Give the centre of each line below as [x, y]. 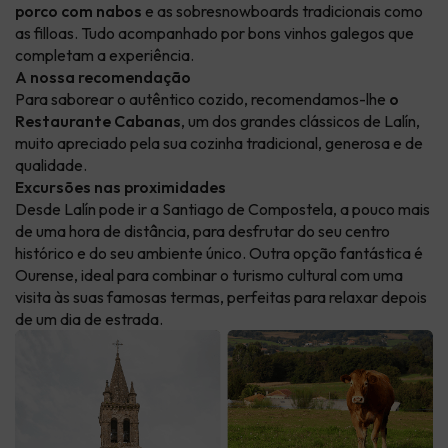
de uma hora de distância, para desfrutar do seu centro [202, 231]
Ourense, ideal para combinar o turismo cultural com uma [209, 275]
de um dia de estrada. [89, 319]
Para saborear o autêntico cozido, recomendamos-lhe [202, 99]
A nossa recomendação [103, 77]
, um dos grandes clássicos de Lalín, [300, 121]
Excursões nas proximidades [120, 187]
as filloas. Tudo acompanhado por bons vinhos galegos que [214, 33]
